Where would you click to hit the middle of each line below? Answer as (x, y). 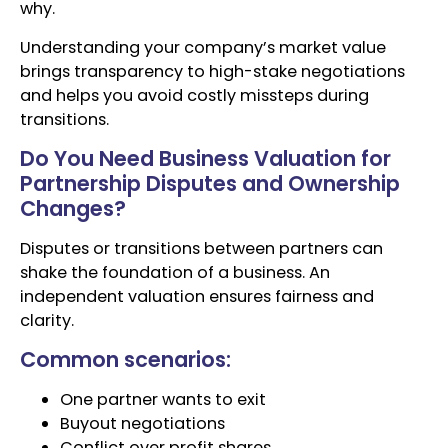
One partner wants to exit (163, 400)
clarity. (47, 320)
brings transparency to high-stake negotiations (212, 71)
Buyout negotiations (142, 424)
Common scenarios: (125, 360)
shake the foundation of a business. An (175, 272)
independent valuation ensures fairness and (197, 296)
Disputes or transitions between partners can (201, 248)
